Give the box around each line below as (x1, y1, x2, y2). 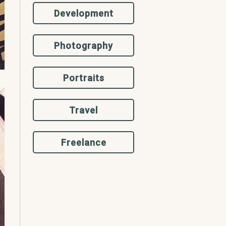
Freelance (61, 137, 106, 148)
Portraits (63, 72, 104, 83)
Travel (69, 104, 98, 116)
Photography (54, 40, 114, 51)
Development (53, 8, 114, 19)
